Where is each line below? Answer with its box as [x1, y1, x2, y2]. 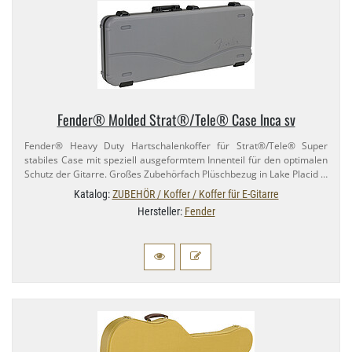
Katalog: [73, 188, 112, 201]
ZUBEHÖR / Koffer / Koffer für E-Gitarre [112, 188, 279, 201]
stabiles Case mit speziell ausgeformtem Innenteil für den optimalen [24, 153, 328, 167]
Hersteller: [137, 205, 185, 218]
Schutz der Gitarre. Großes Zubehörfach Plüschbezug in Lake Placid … [24, 167, 328, 181]
